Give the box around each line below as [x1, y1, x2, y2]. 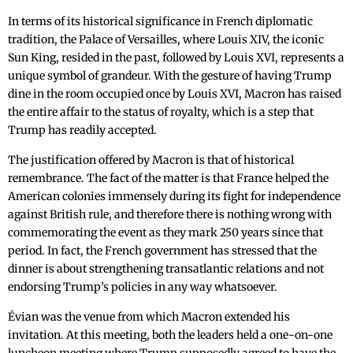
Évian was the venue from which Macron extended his [8, 310, 290, 325]
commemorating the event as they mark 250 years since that [8, 225, 323, 240]
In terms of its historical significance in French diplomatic [8, 14, 313, 29]
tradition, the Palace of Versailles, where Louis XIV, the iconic [8, 32, 324, 47]
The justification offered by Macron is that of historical [8, 153, 294, 168]
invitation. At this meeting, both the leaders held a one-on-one [8, 328, 333, 343]
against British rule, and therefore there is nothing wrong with [8, 207, 332, 222]
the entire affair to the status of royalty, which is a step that [8, 105, 314, 120]
